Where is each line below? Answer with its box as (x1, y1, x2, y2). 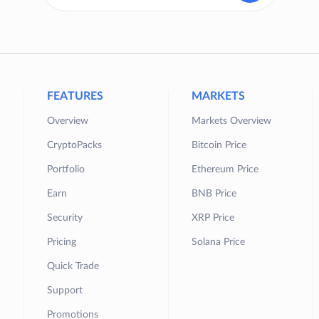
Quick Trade (46, 261, 99, 271)
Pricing (46, 237, 76, 247)
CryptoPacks (46, 140, 102, 150)
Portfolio (46, 164, 85, 174)
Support (46, 286, 83, 296)
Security (46, 213, 83, 223)
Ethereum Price (191, 164, 258, 174)
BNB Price (191, 189, 236, 199)
